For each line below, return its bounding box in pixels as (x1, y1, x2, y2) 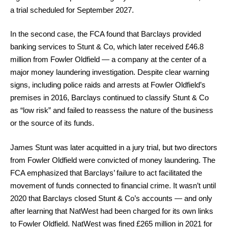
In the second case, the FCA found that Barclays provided (10, 30, 201, 38)
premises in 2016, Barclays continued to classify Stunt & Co (10, 93, 209, 102)
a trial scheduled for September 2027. (10, 5, 134, 14)
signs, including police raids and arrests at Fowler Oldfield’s (10, 80, 206, 89)
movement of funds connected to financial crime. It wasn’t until (10, 181, 216, 190)
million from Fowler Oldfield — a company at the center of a (10, 55, 206, 64)
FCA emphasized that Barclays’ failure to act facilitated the (10, 168, 202, 177)
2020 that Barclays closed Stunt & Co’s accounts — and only (10, 193, 212, 203)
